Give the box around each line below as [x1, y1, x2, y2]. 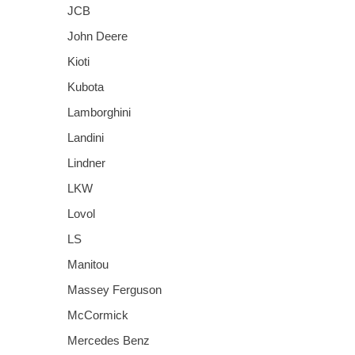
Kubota [67, 79, 104, 94]
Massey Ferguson [67, 282, 162, 296]
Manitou [67, 257, 109, 271]
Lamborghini [67, 105, 131, 119]
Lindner [67, 155, 105, 170]
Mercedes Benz [67, 333, 150, 347]
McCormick [67, 307, 128, 322]
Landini [67, 130, 104, 144]
